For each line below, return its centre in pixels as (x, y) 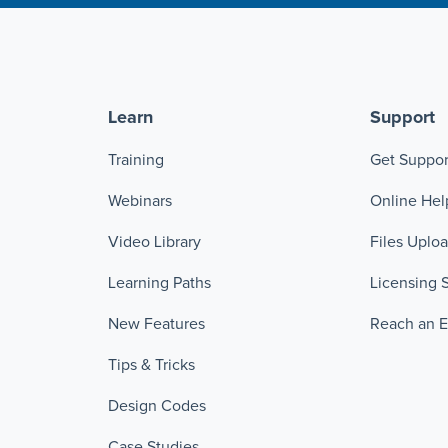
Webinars (139, 201)
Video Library (154, 242)
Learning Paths (159, 283)
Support (403, 118)
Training (135, 160)
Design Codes (156, 406)
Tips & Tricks (151, 365)
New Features (156, 324)
